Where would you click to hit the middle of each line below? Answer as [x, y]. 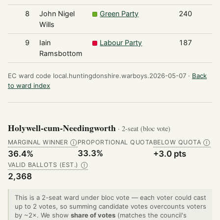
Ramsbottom [61, 54]
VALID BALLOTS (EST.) [43, 165]
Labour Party [121, 43]
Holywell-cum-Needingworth [63, 128]
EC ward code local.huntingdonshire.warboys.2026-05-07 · [99, 76]
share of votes [93, 215]
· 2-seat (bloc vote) [144, 129]
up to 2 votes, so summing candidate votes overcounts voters [110, 206]
